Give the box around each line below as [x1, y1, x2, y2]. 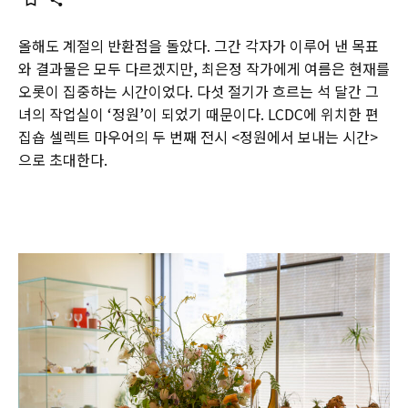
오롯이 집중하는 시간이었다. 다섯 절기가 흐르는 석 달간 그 [18, 80, 379, 102]
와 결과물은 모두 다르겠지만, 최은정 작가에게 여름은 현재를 [18, 57, 390, 79]
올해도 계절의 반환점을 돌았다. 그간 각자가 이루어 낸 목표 [18, 35, 379, 56]
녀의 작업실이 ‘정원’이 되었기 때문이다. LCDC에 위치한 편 [18, 103, 379, 125]
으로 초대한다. [18, 148, 107, 170]
